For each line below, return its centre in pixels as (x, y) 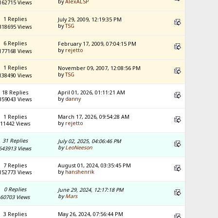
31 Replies (15, 141)
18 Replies (15, 93)
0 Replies (15, 190)
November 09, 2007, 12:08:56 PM (100, 68)
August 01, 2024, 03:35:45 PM (95, 166)
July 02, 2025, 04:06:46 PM (90, 141)
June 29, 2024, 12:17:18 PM (91, 190)
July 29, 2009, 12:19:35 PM (90, 20)
